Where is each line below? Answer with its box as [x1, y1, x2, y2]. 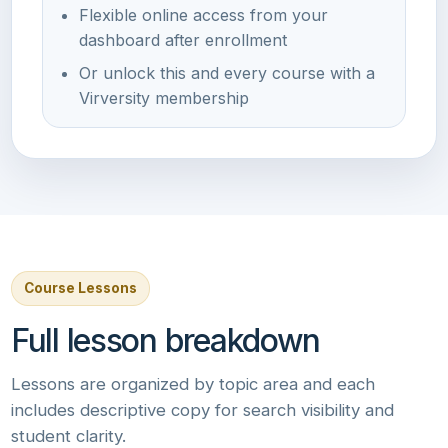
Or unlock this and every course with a [79, 63, 375, 84]
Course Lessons [24, 280, 137, 297]
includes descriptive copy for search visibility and [11, 400, 394, 421]
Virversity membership [79, 88, 249, 109]
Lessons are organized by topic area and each [11, 374, 375, 395]
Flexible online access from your [79, 5, 328, 26]
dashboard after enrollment [79, 30, 287, 51]
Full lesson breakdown [11, 321, 321, 361]
